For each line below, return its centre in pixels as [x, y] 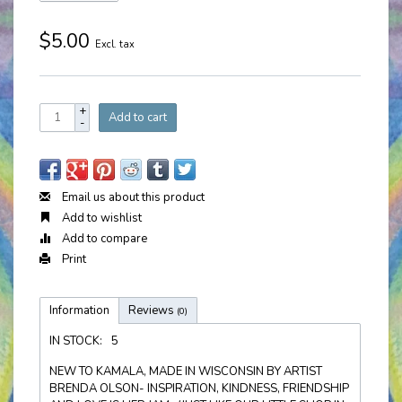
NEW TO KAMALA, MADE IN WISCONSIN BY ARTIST [186, 371]
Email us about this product [132, 197]
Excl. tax [115, 44]
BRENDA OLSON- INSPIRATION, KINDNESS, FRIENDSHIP [199, 389]
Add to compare [103, 239]
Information [79, 310]
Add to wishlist [100, 218]
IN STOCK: [76, 341]
